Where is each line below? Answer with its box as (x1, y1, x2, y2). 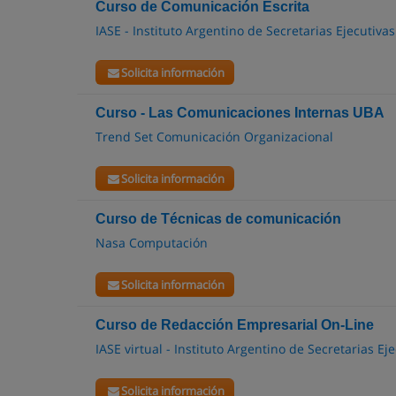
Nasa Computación (95, 234, 208, 251)
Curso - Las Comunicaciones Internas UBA (95, 105, 385, 120)
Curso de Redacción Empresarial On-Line (95, 317, 374, 332)
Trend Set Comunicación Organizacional (95, 128, 333, 145)
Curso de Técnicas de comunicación (95, 211, 341, 226)
